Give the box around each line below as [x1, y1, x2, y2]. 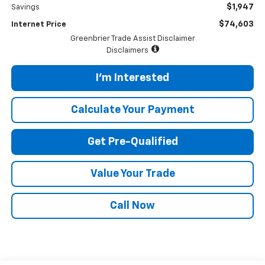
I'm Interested [96, 73, 169, 84]
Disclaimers [106, 47, 148, 55]
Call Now [110, 201, 155, 212]
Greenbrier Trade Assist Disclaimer [70, 35, 195, 43]
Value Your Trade [90, 169, 175, 180]
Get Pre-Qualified [87, 137, 178, 148]
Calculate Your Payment [70, 105, 195, 116]
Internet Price [11, 21, 66, 29]
